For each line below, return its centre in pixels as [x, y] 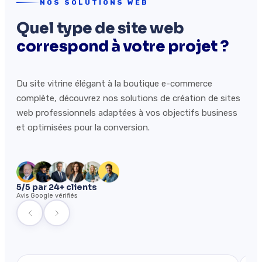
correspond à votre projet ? [123, 46]
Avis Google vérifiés [47, 196]
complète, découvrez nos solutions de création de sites [128, 99]
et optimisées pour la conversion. [83, 128]
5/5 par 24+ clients [57, 187]
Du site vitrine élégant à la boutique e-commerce [114, 84]
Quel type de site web [100, 28]
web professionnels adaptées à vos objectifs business [127, 113]
